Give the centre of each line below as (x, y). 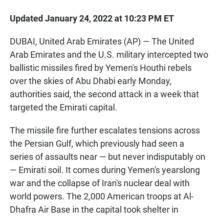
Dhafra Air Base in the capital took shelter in (94, 210)
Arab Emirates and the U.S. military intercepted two (109, 55)
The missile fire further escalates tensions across (105, 131)
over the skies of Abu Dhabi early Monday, (91, 81)
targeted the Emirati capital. (64, 108)
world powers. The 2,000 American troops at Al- (102, 197)
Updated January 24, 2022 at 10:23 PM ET (92, 19)
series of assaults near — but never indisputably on (108, 157)
